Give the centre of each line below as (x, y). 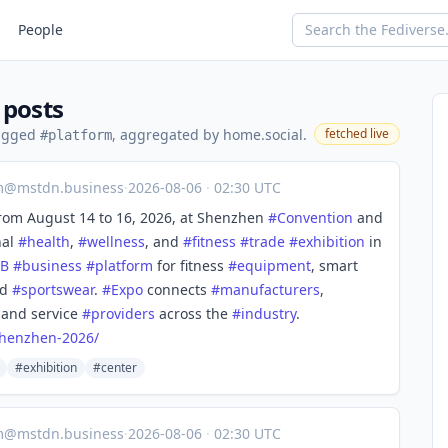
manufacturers (270, 289)
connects (177, 289)
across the (193, 313)
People (40, 29)
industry (268, 313)
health (48, 241)
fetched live (357, 133)
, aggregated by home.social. (209, 134)
